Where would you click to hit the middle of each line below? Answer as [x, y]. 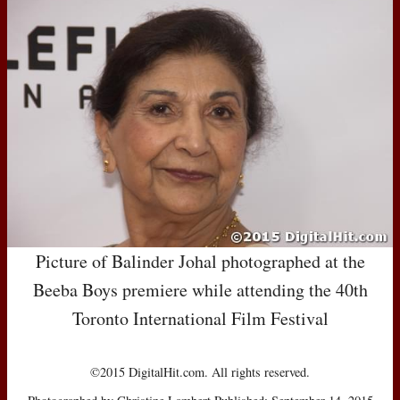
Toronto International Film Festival [200, 318]
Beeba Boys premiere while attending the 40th [200, 289]
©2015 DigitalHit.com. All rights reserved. [200, 371]
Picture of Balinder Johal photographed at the [200, 261]
